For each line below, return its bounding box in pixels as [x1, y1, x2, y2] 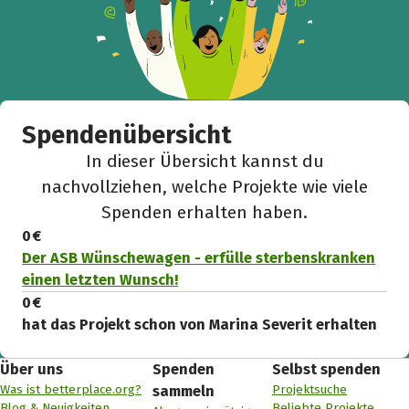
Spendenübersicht [22, 121, 233, 151]
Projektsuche [272, 382, 347, 398]
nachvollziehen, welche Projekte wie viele [41, 176, 368, 198]
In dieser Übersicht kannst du [85, 151, 324, 173]
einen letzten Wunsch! [22, 271, 179, 289]
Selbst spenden [272, 361, 381, 379]
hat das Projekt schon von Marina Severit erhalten [22, 316, 378, 334]
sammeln [152, 383, 215, 401]
